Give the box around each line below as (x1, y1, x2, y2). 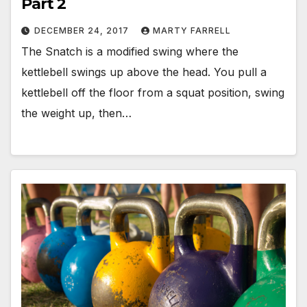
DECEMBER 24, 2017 (34, 25, 132, 36)
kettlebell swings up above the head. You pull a (21, 65, 267, 79)
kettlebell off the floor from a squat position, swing (21, 86, 284, 100)
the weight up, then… (21, 106, 132, 121)
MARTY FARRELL (153, 25, 231, 36)
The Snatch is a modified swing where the (21, 45, 238, 59)
